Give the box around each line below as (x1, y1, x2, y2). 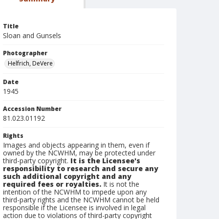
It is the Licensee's (70, 156, 140, 165)
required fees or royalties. (3, 179, 101, 189)
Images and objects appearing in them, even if (3, 140, 150, 150)
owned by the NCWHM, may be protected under (3, 148, 155, 157)
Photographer (3, 49, 47, 57)
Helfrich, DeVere (8, 59, 53, 67)
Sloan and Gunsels (3, 31, 61, 40)
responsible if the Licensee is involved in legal (3, 203, 146, 212)
